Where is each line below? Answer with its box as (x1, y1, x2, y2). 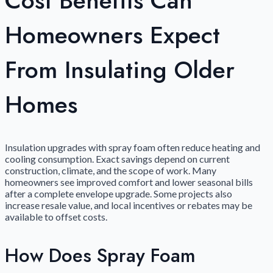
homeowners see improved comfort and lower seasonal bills (5, 176, 253, 188)
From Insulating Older (5, 52, 235, 88)
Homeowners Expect (5, 18, 220, 53)
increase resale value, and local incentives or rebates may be (5, 199, 252, 211)
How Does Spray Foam (5, 241, 196, 269)
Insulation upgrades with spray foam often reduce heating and (5, 141, 260, 154)
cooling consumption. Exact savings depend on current (5, 153, 230, 165)
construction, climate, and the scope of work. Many (5, 165, 216, 177)
